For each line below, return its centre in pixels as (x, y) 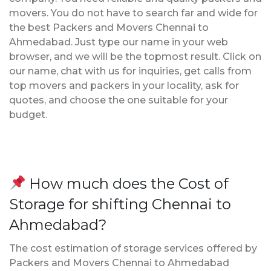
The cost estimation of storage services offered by (133, 248)
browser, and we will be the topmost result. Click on (135, 56)
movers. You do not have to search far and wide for (133, 13)
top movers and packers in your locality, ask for (124, 85)
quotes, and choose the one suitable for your (119, 100)
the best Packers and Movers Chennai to (109, 27)
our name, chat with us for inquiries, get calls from (130, 71)
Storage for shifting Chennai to (120, 204)
